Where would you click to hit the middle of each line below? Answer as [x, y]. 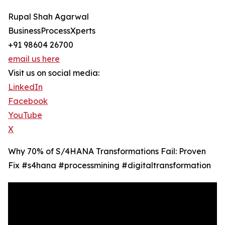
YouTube [25, 115]
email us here [34, 59]
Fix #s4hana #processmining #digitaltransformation [109, 165]
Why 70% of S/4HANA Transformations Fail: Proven [107, 151]
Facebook [28, 101]
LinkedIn [25, 87]
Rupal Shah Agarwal [48, 17]
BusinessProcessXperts [52, 31]
